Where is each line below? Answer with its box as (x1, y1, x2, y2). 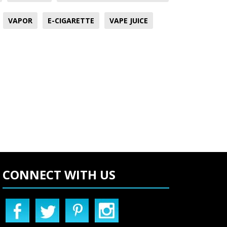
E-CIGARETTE (48, 15, 94, 25)
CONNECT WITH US (3, 166, 116, 183)
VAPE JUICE (109, 15, 148, 25)
